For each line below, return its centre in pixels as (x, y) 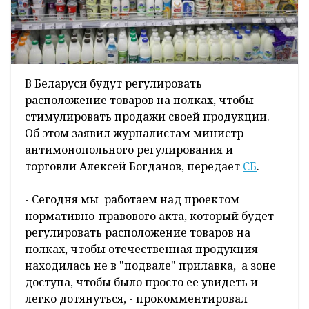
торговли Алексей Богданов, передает (134, 166)
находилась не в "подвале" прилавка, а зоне (150, 265)
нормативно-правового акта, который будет (149, 216)
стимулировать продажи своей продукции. (147, 116)
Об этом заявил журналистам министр (134, 133)
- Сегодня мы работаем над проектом (132, 199)
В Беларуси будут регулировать (113, 83)
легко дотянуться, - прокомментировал (136, 298)
